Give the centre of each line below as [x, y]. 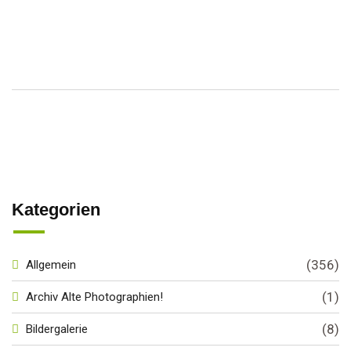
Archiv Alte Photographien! [94, 297]
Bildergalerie [57, 329]
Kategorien [56, 210]
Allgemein [51, 265]
